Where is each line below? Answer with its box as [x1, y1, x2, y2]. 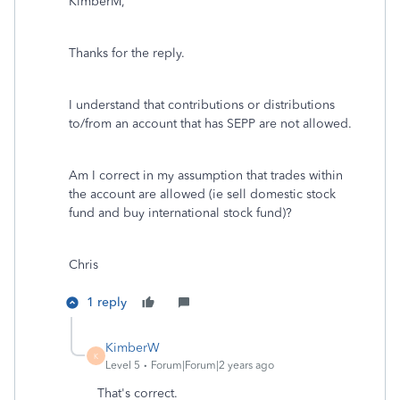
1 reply [87, 295, 127, 310]
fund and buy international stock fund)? [69, 205, 292, 221]
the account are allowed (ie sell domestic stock [69, 187, 336, 202]
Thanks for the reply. [69, 46, 185, 61]
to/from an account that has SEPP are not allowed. [69, 116, 352, 131]
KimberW [105, 340, 160, 355]
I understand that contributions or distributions [69, 97, 335, 112]
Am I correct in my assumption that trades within [69, 168, 343, 183]
